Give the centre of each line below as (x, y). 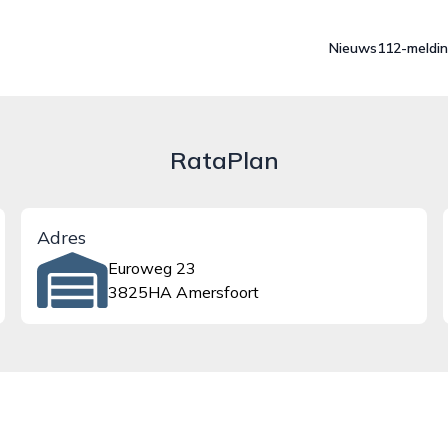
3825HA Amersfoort (183, 292)
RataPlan (224, 160)
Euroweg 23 (151, 268)
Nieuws (353, 48)
